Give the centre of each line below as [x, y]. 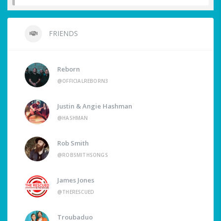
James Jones [76, 180]
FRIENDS [62, 34]
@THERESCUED [76, 192]
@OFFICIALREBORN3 [83, 81]
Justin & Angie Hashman [95, 106]
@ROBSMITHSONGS [83, 155]
